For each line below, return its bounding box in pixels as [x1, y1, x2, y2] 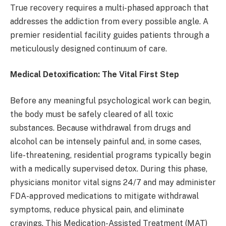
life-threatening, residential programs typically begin [10, 150, 211, 160]
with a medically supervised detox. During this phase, [10, 163, 207, 174]
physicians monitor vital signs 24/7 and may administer [10, 177, 216, 187]
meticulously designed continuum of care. [10, 43, 167, 53]
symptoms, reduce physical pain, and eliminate [10, 204, 184, 214]
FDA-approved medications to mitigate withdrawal [10, 191, 199, 201]
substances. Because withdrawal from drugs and [10, 123, 191, 133]
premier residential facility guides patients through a [10, 30, 209, 40]
